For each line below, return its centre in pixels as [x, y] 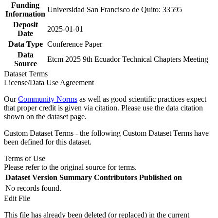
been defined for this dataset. [48, 142]
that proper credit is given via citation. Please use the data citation [103, 108]
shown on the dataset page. [45, 116]
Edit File [17, 198]
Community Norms [48, 99]
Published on [161, 177]
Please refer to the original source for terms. [70, 167]
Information [25, 14]
